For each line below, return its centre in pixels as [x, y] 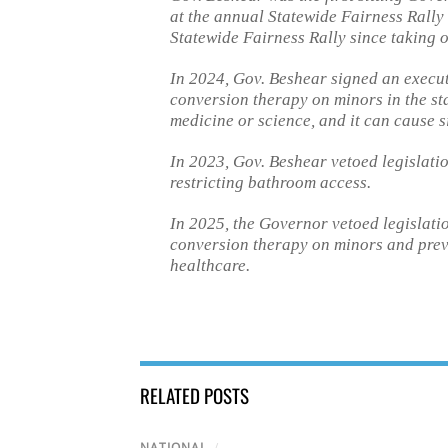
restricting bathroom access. [270, 183]
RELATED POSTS [194, 395]
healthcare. [210, 266]
